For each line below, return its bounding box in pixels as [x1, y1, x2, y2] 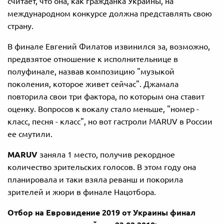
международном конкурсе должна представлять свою [7, 8, 212, 18]
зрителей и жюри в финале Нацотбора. [7, 187, 156, 196]
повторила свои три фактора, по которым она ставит [7, 91, 204, 101]
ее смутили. [7, 129, 52, 138]
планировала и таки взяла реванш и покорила [7, 174, 183, 184]
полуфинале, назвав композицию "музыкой [7, 66, 174, 76]
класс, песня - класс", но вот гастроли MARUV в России [7, 116, 212, 126]
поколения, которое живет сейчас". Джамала [7, 79, 178, 88]
